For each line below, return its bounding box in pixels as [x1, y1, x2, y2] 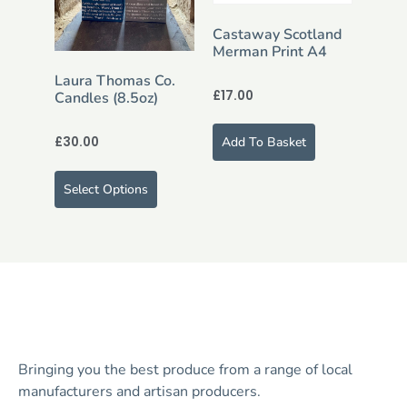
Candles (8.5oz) [55, 87, 158, 108]
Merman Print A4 [213, 41, 327, 62]
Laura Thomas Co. [55, 70, 175, 91]
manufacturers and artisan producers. [18, 381, 261, 402]
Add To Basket [222, 134, 306, 152]
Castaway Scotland [213, 24, 342, 45]
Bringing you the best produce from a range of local [18, 359, 352, 380]
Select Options [64, 180, 148, 198]
